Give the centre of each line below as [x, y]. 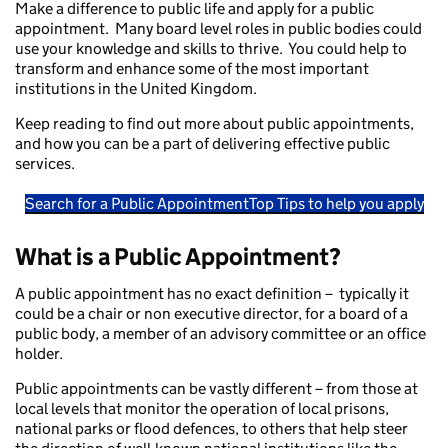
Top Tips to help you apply [336, 204]
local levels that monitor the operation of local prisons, [202, 409]
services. [45, 164]
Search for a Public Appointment [136, 204]
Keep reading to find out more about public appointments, [214, 124]
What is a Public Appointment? [178, 257]
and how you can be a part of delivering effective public [202, 144]
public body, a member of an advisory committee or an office [220, 334]
